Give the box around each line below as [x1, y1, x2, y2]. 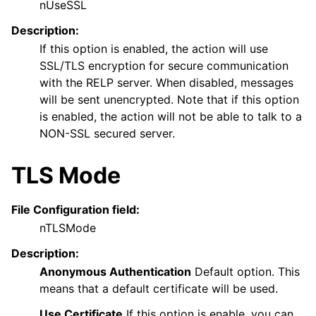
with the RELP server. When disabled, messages [39, 75, 293, 90]
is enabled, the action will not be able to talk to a [39, 109, 302, 124]
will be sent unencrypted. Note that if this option [39, 92, 299, 107]
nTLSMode [39, 221, 96, 236]
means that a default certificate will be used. [39, 281, 278, 296]
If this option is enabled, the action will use [39, 42, 268, 56]
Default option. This [191, 265, 300, 279]
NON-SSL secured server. [39, 126, 175, 141]
